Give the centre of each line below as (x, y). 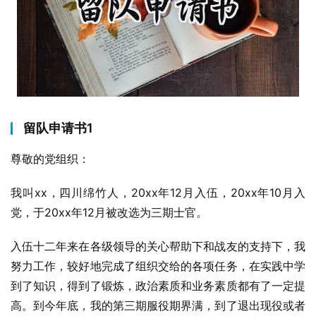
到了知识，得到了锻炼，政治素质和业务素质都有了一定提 (158, 286)
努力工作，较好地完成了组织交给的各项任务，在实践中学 (158, 266)
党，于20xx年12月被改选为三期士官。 (109, 212)
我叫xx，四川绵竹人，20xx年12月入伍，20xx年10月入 (158, 193)
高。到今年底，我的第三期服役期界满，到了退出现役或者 (158, 305)
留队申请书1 (58, 128)
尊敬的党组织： (50, 159)
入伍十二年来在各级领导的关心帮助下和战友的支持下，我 (158, 246)
